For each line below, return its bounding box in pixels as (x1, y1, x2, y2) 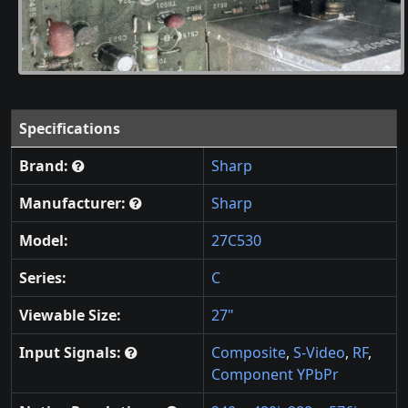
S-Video (293, 342, 345, 363)
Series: (19, 268, 66, 289)
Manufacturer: (19, 193, 129, 214)
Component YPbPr (211, 364, 339, 385)
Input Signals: (19, 342, 125, 363)
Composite (211, 342, 286, 363)
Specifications (19, 118, 120, 139)
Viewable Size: (19, 305, 121, 326)
